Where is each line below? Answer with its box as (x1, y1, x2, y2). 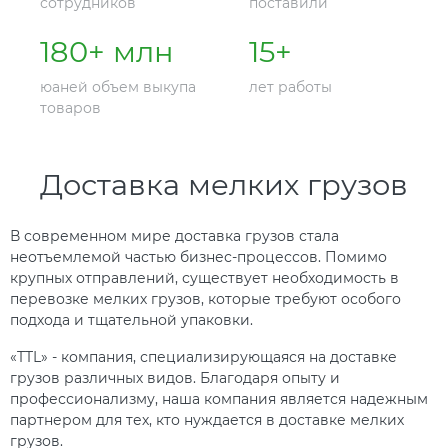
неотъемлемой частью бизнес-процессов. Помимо (10, 248, 387, 267)
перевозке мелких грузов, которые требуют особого (10, 290, 401, 309)
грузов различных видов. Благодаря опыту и (10, 369, 340, 388)
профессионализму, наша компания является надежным (10, 390, 428, 409)
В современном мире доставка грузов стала (10, 227, 339, 246)
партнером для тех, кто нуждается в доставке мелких (10, 411, 404, 430)
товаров (40, 99, 101, 118)
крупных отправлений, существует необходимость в (10, 269, 399, 288)
